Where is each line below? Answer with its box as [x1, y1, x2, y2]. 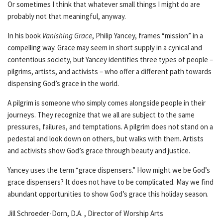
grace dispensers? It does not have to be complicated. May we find [7, 177, 214, 187]
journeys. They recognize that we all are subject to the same [7, 110, 195, 119]
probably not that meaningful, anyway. [7, 11, 126, 21]
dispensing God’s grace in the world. [7, 79, 119, 88]
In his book [7, 31, 42, 40]
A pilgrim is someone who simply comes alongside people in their [7, 98, 206, 108]
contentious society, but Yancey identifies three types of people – [7, 55, 213, 64]
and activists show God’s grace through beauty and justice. [7, 146, 190, 155]
